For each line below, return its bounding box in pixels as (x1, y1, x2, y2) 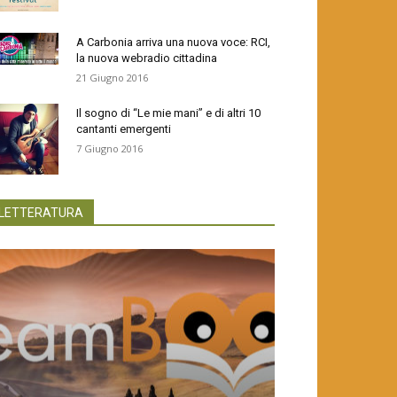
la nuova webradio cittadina (76, 51, 217, 65)
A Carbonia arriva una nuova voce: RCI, (76, 35, 270, 49)
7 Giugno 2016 (76, 141, 143, 155)
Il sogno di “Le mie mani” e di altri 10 (76, 105, 261, 120)
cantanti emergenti (76, 121, 171, 136)
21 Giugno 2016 (76, 70, 148, 84)
